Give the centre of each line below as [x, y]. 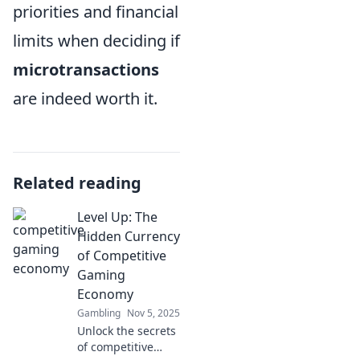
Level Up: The [117, 217]
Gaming [101, 274]
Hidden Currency [129, 236]
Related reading [77, 182]
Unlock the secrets [127, 330]
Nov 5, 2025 [153, 313]
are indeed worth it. [85, 98]
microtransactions [86, 69]
